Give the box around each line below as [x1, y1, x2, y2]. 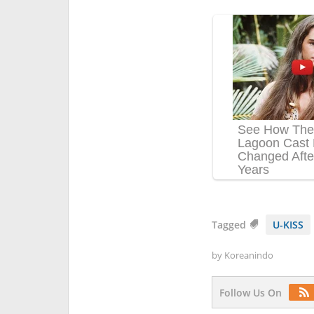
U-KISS [272, 218, 303, 231]
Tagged [211, 218, 249, 231]
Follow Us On [219, 286, 282, 299]
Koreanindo [224, 249, 273, 261]
